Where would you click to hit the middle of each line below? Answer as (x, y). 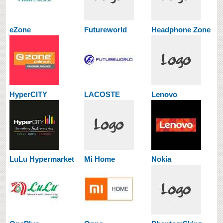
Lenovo (164, 94)
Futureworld (106, 29)
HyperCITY (28, 94)
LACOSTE (102, 94)
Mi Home (100, 159)
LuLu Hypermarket (42, 159)
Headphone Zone (181, 29)
